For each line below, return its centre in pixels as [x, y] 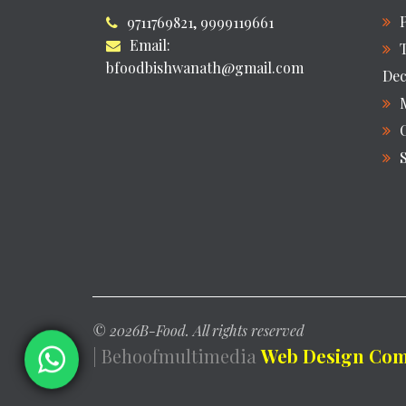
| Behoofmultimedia [177, 355]
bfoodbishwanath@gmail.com [205, 68]
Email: [150, 45]
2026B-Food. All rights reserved [207, 330]
